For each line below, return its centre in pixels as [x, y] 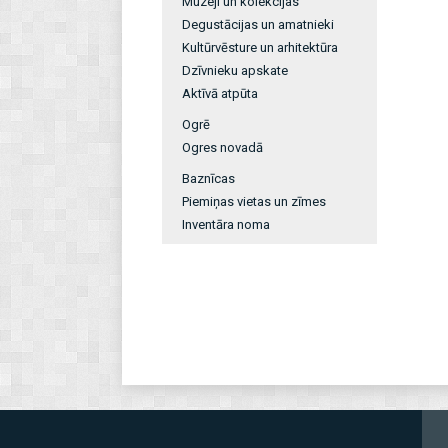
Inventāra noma [226, 224]
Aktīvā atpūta [220, 93]
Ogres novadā [222, 147]
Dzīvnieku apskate [235, 70]
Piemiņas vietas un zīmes [254, 201]
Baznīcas [208, 178]
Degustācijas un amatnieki [258, 24]
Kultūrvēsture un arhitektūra [260, 47]
